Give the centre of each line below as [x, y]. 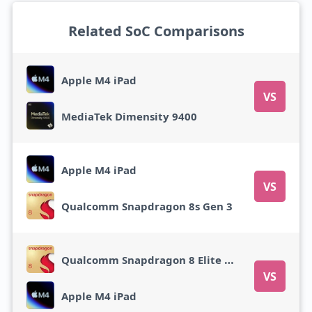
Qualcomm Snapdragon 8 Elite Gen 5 [229, 259]
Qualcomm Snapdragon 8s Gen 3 [147, 206]
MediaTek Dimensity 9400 [129, 116]
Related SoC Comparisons [156, 31]
